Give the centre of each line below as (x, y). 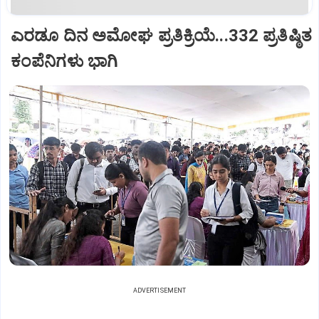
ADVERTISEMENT (159, 291)
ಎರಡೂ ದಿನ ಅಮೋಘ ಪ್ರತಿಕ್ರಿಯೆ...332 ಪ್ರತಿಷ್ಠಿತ (161, 35)
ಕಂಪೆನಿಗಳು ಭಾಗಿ (64, 61)
